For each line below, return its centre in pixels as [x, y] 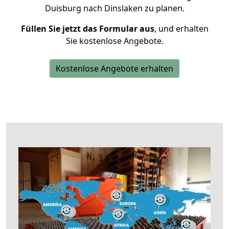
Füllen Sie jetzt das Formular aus [87, 29]
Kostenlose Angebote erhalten [114, 68]
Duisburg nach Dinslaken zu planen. [114, 8]
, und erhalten [181, 29]
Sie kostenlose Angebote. [114, 41]
